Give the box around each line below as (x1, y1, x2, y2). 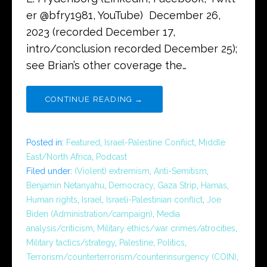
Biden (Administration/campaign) (26, 209, 153, 219)
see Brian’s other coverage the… (26, 58, 187, 72)
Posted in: (26, 137, 66, 147)
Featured (66, 137, 100, 147)
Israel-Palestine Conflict (104, 137, 194, 147)
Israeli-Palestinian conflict (106, 194, 203, 204)
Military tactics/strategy (26, 237, 115, 247)
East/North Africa (26, 151, 92, 162)
